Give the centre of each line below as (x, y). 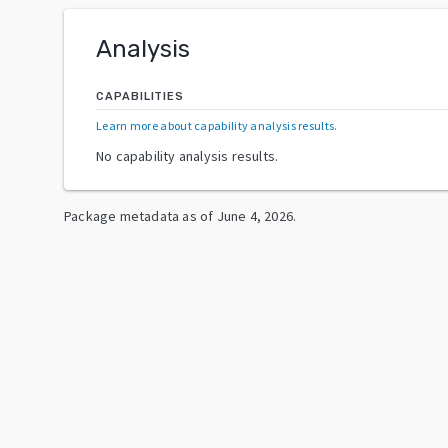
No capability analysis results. (187, 155)
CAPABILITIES (140, 96)
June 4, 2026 (255, 215)
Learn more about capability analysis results (215, 125)
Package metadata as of (139, 215)
